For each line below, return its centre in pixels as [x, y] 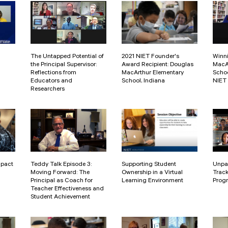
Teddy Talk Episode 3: [61, 165]
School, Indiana [143, 81]
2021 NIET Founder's [150, 57]
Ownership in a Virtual [152, 173]
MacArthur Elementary [153, 73]
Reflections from [53, 73]
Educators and [51, 81]
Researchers [48, 89]
